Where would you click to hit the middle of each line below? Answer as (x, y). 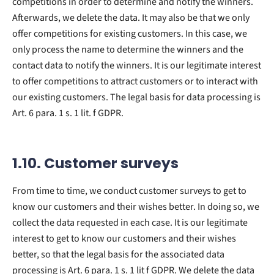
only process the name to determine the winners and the (128, 49)
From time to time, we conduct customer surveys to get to (129, 191)
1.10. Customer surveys (95, 163)
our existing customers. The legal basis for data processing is (136, 97)
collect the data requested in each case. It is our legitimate (130, 222)
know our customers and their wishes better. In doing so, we (136, 206)
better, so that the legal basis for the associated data (118, 254)
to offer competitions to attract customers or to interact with (135, 81)
